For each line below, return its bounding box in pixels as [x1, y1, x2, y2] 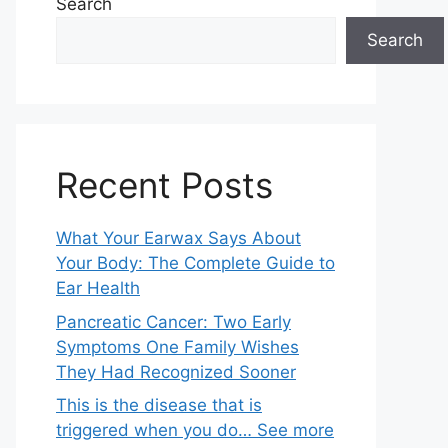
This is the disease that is [56, 395, 262, 415]
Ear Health [56, 278, 140, 298]
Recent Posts [56, 164, 273, 206]
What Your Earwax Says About [56, 228, 301, 248]
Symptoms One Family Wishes [56, 336, 299, 357]
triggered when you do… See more [56, 420, 334, 440]
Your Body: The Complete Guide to [56, 253, 335, 273]
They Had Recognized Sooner [56, 361, 296, 382]
